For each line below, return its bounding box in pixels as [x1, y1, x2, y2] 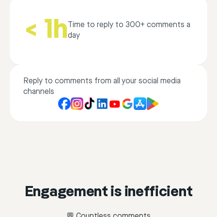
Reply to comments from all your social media [23, 77, 181, 86]
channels [23, 87, 54, 97]
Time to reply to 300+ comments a [67, 20, 190, 30]
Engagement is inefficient [24, 185, 193, 200]
